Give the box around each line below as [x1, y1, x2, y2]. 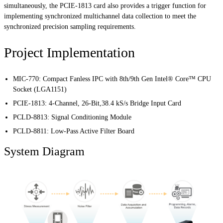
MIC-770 [13, 75, 39, 83]
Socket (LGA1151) [13, 85, 67, 93]
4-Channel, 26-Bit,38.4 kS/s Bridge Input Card [49, 99, 182, 107]
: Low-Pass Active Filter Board [47, 127, 135, 135]
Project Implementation [4, 44, 135, 60]
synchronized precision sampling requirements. [4, 22, 136, 30]
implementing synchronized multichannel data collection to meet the [4, 12, 196, 20]
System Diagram [4, 144, 85, 158]
